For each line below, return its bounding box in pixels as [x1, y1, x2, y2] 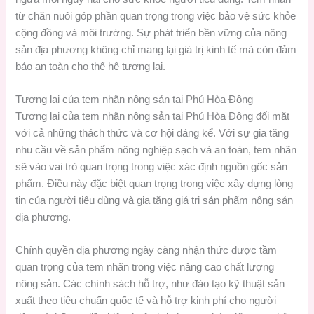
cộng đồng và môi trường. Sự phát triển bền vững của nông [15, 27, 287, 39]
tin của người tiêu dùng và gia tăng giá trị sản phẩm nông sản [15, 194, 294, 206]
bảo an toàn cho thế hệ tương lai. [15, 60, 166, 72]
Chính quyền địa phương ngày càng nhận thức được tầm [15, 245, 278, 257]
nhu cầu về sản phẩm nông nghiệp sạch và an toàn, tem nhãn [15, 144, 297, 156]
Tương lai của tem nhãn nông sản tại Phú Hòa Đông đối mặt [15, 110, 290, 122]
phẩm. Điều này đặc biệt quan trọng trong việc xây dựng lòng [15, 177, 294, 189]
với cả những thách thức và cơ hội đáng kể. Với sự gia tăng [15, 127, 289, 139]
